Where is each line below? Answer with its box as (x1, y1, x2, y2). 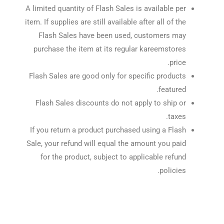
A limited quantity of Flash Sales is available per (25, 4, 186, 13)
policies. (159, 166, 186, 175)
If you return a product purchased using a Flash (29, 125, 186, 135)
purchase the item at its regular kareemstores (33, 44, 186, 54)
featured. (158, 85, 186, 94)
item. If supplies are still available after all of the (24, 17, 186, 27)
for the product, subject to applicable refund (40, 152, 186, 162)
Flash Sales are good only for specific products (28, 71, 186, 81)
